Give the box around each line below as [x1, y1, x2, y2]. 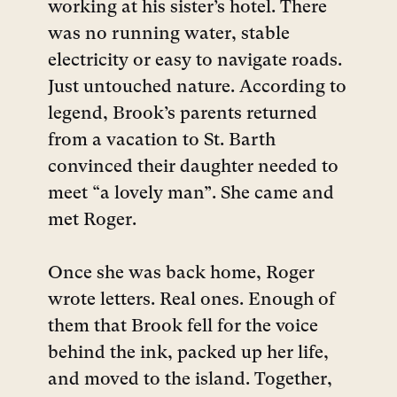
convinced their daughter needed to [48, 159, 339, 176]
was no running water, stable [48, 26, 290, 43]
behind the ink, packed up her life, [48, 345, 329, 362]
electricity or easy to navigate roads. [48, 52, 342, 70]
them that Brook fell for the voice [48, 318, 318, 336]
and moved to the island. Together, [48, 371, 332, 389]
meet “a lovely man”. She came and [48, 185, 334, 203]
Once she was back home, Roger [48, 265, 315, 283]
